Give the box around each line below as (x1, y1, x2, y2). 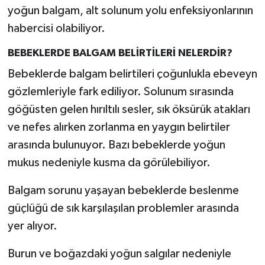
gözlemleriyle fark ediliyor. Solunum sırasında (7, 85, 234, 98)
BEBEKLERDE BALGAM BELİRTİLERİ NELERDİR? (7, 48, 232, 59)
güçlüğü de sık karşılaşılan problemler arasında (7, 202, 239, 214)
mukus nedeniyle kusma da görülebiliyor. (7, 156, 211, 169)
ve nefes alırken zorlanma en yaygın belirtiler (7, 121, 230, 133)
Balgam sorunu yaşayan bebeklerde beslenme (7, 184, 239, 196)
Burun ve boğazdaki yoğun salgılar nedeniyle (7, 247, 231, 260)
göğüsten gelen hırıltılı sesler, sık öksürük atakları (7, 103, 250, 115)
